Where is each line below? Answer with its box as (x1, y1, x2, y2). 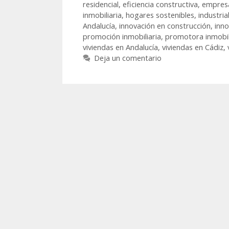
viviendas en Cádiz (162, 42, 223, 53)
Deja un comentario (94, 53, 162, 63)
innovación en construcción (119, 21, 211, 31)
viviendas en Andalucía (83, 42, 158, 53)
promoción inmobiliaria (83, 32, 161, 42)
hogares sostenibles (126, 10, 194, 20)
